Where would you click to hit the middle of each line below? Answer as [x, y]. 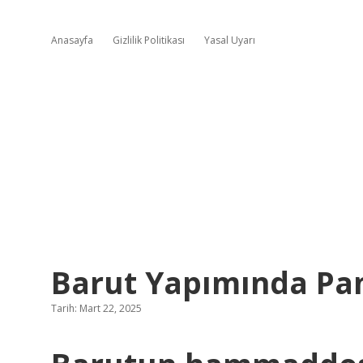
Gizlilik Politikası [149, 40]
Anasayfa [72, 40]
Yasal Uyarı [230, 40]
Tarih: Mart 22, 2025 [96, 308]
